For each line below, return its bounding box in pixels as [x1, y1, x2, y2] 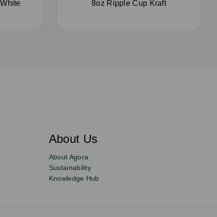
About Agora [48, 153, 89, 161]
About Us [48, 132, 98, 145]
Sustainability [48, 163, 92, 171]
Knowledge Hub [48, 174, 99, 182]
